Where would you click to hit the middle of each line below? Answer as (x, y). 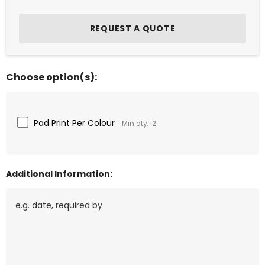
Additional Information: (59, 174)
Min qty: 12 (139, 124)
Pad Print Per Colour (74, 123)
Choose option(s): (51, 77)
